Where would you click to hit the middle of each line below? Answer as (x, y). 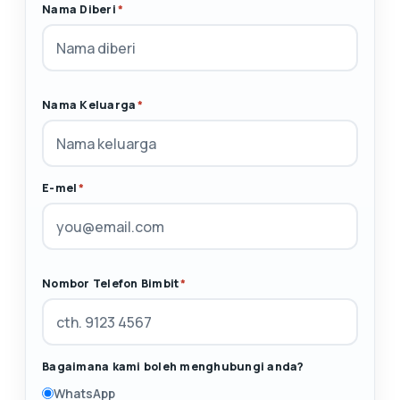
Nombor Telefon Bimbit (111, 283)
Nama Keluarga (89, 105)
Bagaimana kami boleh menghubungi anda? (173, 367)
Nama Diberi (79, 9)
